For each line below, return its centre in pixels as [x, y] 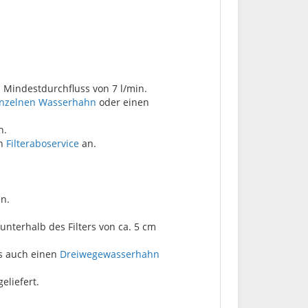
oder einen [123, 102]
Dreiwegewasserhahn [110, 254]
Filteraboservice [43, 143]
